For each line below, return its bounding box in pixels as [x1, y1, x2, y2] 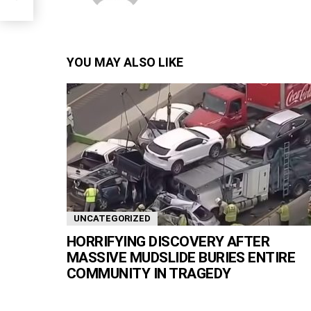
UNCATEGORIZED [74, 213, 151, 224]
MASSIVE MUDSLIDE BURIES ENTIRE [67, 249, 296, 266]
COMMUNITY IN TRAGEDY [67, 265, 231, 282]
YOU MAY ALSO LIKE [67, 55, 183, 69]
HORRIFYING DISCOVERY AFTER [67, 233, 270, 250]
